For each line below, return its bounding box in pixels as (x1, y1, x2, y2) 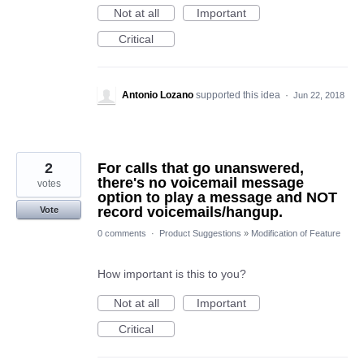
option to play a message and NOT (97, 189, 337, 206)
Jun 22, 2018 (293, 90, 344, 100)
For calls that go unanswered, (97, 160, 304, 176)
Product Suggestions (159, 228, 241, 238)
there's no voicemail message (97, 175, 304, 191)
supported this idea (196, 89, 283, 101)
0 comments (97, 228, 146, 238)
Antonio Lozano (122, 89, 193, 101)
